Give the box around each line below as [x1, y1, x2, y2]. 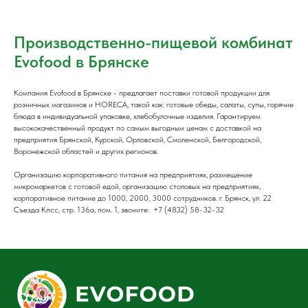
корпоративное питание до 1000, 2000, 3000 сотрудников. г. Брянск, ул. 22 [14, 193, 272, 203]
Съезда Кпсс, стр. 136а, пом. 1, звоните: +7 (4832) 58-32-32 [14, 205, 224, 214]
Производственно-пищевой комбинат [14, 32, 293, 52]
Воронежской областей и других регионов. [14, 146, 158, 156]
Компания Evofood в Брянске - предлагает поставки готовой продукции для [14, 88, 269, 98]
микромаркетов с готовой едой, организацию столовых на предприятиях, [14, 181, 261, 191]
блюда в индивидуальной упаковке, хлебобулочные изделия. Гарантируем [14, 111, 261, 121]
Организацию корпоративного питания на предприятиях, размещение [14, 170, 252, 179]
